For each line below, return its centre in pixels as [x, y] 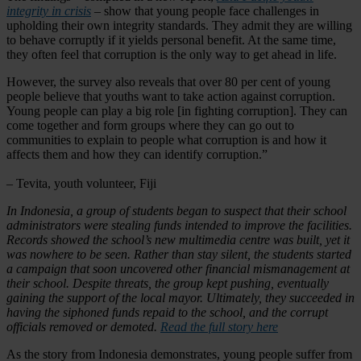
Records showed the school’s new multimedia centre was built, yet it [178, 239]
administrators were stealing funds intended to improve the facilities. [179, 225]
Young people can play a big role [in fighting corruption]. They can [177, 110]
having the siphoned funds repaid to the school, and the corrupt [167, 312]
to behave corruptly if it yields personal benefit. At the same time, [171, 39]
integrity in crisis [49, 10]
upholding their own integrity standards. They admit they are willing [179, 25]
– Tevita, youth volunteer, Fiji [81, 183]
